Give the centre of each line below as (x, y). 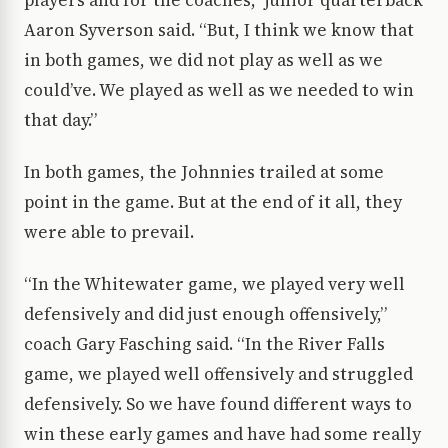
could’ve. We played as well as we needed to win (219, 90)
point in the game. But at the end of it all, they (213, 202)
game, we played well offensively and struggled (218, 374)
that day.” (60, 120)
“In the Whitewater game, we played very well (214, 284)
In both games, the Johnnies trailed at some (204, 172)
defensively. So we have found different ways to (218, 404)
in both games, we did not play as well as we (203, 60)
